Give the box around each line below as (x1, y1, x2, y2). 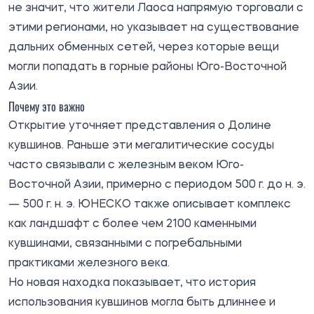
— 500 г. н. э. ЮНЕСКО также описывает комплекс (8, 198, 291, 210)
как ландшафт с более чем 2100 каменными (8, 218, 257, 230)
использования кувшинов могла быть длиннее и (8, 296, 275, 308)
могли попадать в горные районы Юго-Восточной (8, 61, 287, 73)
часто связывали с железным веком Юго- (8, 159, 244, 171)
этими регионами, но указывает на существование (8, 22, 299, 34)
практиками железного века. (8, 257, 170, 269)
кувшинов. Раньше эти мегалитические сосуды (8, 139, 274, 151)
